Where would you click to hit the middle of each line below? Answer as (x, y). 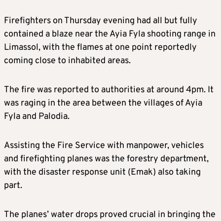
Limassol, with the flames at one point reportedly (100, 48)
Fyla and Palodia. (37, 117)
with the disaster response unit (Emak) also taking (102, 173)
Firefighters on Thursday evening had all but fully (101, 21)
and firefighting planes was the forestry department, (106, 159)
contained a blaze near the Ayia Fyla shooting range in (110, 35)
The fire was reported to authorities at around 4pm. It (109, 90)
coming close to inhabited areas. (67, 61)
